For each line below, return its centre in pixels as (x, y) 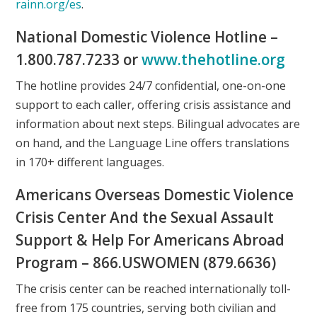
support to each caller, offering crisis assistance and (154, 104)
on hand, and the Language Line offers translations (153, 143)
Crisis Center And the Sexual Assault (145, 217)
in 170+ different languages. (90, 162)
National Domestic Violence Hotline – (147, 36)
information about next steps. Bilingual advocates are (158, 123)
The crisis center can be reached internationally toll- (154, 288)
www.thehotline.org (214, 59)
